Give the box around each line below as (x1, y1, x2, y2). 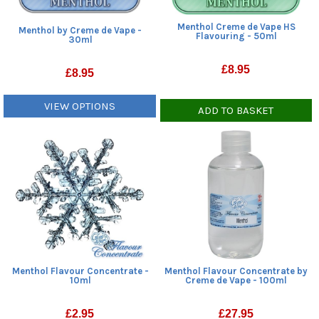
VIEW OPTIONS (44, 100, 116, 113)
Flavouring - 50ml (195, 31, 277, 42)
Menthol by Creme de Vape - (19, 25, 142, 36)
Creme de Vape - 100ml (185, 275, 288, 286)
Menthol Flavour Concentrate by (164, 266, 308, 277)
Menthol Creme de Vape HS (177, 21, 296, 33)
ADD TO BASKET (198, 104, 274, 117)
